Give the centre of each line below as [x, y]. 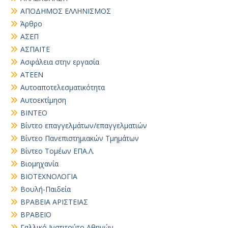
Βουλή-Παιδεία [46, 189]
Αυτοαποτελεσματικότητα [63, 87]
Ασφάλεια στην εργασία [60, 62]
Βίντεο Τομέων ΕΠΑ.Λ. [57, 151]
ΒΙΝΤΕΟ [34, 113]
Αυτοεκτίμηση [43, 100]
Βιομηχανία [39, 164]
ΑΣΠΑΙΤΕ [35, 49]
